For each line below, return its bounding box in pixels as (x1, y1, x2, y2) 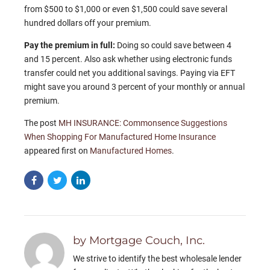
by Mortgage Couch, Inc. (73, 233, 206, 248)
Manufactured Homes (90, 146, 172, 156)
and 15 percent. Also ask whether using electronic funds (24, 54, 232, 64)
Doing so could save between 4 (117, 40, 231, 51)
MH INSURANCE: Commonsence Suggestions (58, 118, 227, 128)
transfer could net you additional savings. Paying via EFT (24, 68, 235, 78)
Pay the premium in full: (24, 40, 117, 51)
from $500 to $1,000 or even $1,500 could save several (24, 4, 227, 14)
